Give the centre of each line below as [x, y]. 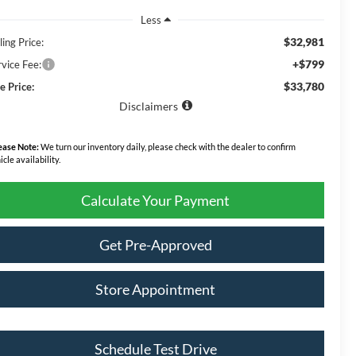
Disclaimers [148, 106]
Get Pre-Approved [155, 244]
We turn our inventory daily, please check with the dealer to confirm [168, 146]
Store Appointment [155, 289]
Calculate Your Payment [155, 200]
